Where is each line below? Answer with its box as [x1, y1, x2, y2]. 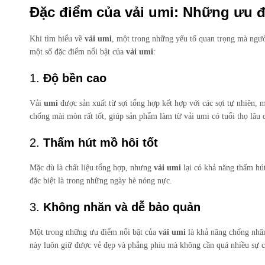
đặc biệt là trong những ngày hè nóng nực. [30, 176, 172, 185]
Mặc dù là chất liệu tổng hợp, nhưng [30, 163, 154, 172]
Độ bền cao [43, 71, 106, 85]
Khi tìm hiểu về [30, 34, 85, 43]
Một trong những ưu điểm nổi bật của [30, 227, 159, 237]
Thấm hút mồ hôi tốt [43, 135, 158, 149]
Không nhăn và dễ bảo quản [43, 200, 201, 214]
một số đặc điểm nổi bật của [30, 47, 126, 56]
